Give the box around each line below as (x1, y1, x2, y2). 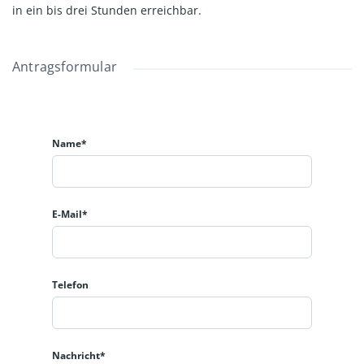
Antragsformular (12, 57, 117, 76)
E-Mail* (52, 206, 88, 221)
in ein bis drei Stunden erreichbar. (12, 2, 201, 18)
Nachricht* (52, 348, 106, 362)
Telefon (52, 277, 89, 292)
